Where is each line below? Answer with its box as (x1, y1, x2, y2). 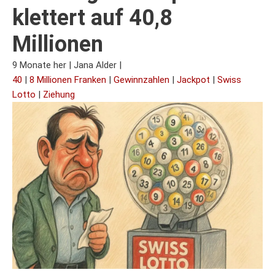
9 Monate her (12, 60, 66, 71)
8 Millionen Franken (29, 74, 106, 85)
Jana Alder (74, 60, 117, 71)
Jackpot (177, 74, 210, 85)
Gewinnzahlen (114, 74, 169, 85)
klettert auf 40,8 (12, 5, 172, 31)
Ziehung (43, 89, 75, 100)
